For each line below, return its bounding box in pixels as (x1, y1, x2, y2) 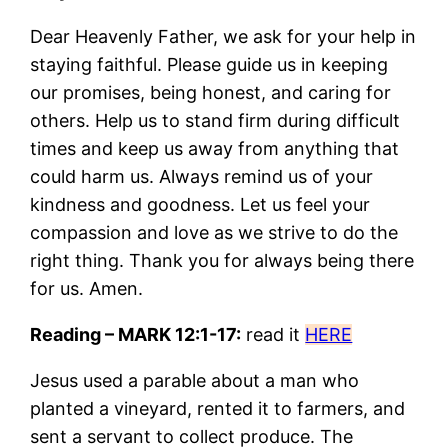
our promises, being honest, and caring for (30, 81, 392, 103)
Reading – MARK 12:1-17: (30, 323, 242, 345)
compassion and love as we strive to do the (30, 221, 399, 243)
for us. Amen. (30, 277, 144, 299)
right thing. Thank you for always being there (30, 249, 415, 271)
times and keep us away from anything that (30, 137, 400, 159)
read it (241, 323, 306, 345)
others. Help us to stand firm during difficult (30, 109, 401, 131)
